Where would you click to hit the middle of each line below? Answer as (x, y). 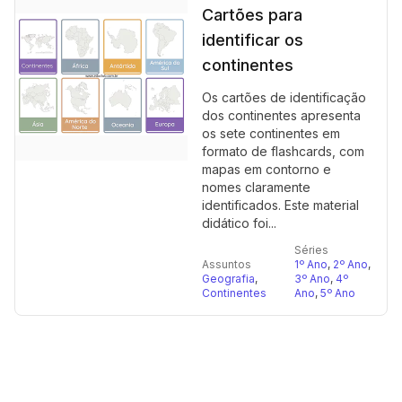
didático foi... (239, 223)
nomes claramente (256, 187)
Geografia (228, 279)
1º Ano (311, 264)
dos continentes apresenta (281, 115)
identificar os (253, 40)
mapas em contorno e (267, 169)
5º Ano (338, 293)
